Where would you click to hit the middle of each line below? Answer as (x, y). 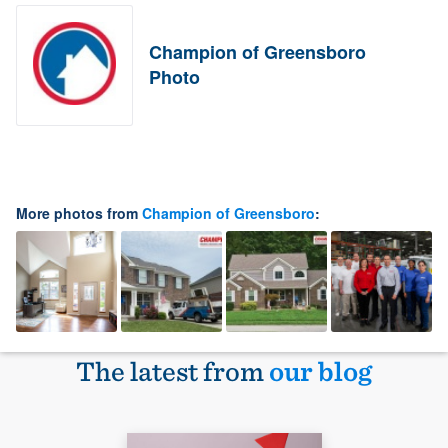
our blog (320, 370)
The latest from (172, 370)
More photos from (79, 212)
